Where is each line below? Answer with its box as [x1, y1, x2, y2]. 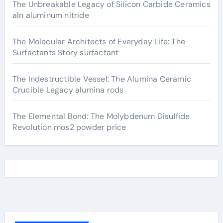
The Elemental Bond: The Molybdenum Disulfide [12, 111, 190, 122]
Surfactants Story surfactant [12, 47, 119, 58]
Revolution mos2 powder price [12, 122, 126, 133]
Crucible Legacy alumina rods [12, 85, 124, 96]
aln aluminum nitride [12, 10, 89, 21]
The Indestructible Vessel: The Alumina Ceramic [12, 74, 191, 85]
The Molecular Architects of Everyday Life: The [12, 36, 185, 47]
